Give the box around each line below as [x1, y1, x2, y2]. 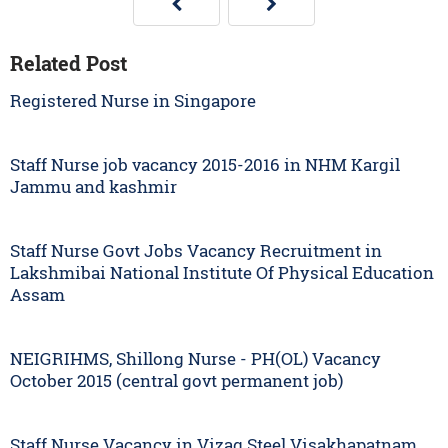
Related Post [10, 50, 127, 76]
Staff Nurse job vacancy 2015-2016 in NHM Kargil [10, 153, 400, 176]
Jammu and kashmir [10, 175, 177, 198]
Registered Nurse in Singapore [10, 89, 256, 112]
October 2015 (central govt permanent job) [10, 369, 343, 392]
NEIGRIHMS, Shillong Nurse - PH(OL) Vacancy [10, 347, 381, 370]
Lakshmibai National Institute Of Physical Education [10, 261, 434, 284]
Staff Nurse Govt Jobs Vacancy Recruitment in [10, 239, 382, 262]
